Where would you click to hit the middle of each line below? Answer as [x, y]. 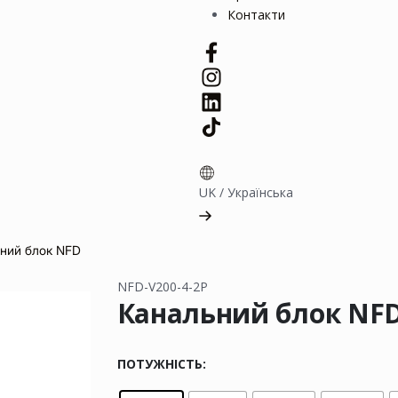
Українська [260, 193]
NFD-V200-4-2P [162, 287]
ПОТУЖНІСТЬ [159, 363]
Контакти [256, 15]
